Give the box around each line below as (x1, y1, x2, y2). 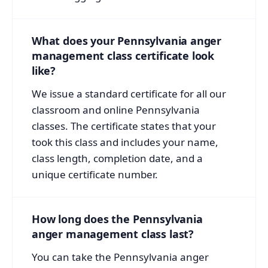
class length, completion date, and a (32, 151, 203, 165)
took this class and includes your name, (32, 135, 218, 149)
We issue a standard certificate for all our (32, 86, 226, 100)
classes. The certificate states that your (32, 118, 216, 133)
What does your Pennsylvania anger (32, 33, 222, 48)
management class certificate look (32, 48, 215, 63)
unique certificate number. (32, 167, 158, 181)
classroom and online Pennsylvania (32, 102, 200, 117)
